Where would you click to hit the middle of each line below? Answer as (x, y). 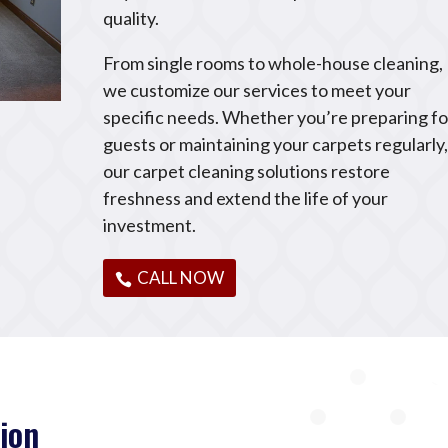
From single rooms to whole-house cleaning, (273, 63)
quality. (131, 18)
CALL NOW (181, 278)
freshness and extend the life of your (246, 198)
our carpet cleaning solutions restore (247, 171)
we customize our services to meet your (257, 90)
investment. (150, 225)
